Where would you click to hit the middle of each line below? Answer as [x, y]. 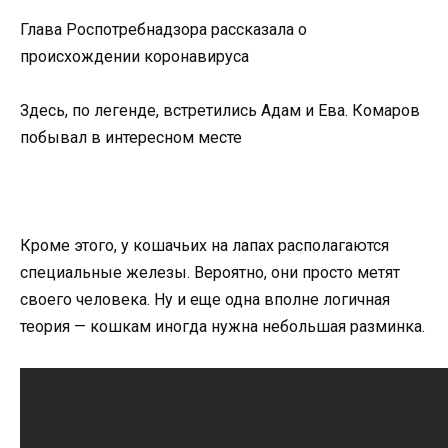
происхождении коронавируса [134, 56]
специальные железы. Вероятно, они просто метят [210, 273]
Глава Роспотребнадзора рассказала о [163, 29]
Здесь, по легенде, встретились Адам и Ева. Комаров [220, 111]
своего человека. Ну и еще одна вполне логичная [205, 300]
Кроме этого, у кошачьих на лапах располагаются [204, 246]
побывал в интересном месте [131, 138]
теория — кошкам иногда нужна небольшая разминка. [222, 327]
